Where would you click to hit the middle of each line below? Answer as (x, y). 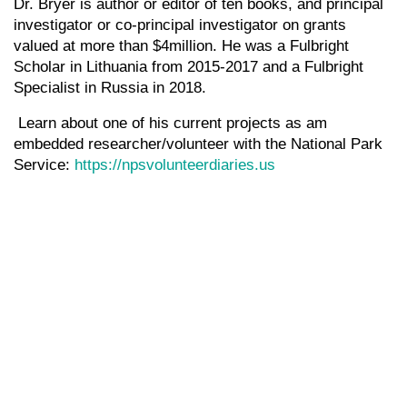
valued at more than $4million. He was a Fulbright (181, 46)
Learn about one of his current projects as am (170, 123)
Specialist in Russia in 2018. (112, 88)
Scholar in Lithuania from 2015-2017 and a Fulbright (189, 67)
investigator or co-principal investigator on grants (180, 25)
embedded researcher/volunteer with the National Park (198, 144)
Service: (44, 165)
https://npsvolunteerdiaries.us (175, 165)
